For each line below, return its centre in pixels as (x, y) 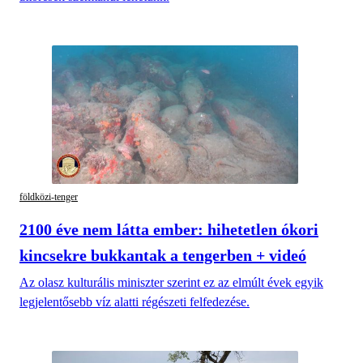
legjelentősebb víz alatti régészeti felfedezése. (135, 302)
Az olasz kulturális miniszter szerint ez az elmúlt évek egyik (171, 283)
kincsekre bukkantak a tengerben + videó (163, 256)
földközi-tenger (49, 196)
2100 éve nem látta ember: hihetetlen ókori (169, 230)
